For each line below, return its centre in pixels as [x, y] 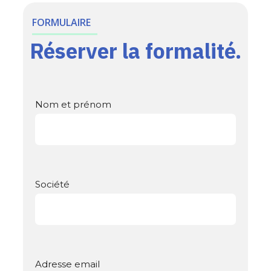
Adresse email [67, 264]
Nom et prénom [73, 104]
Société [52, 184]
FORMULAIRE [61, 22]
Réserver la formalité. [135, 52]
